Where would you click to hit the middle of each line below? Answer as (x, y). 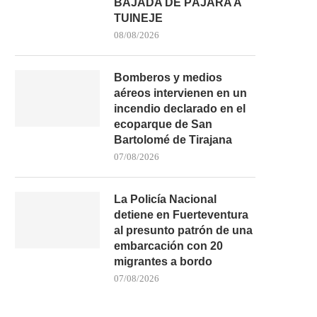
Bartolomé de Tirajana (173, 139)
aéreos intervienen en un (180, 93)
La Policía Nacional (165, 199)
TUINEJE (138, 18)
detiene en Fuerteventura (181, 214)
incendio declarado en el (180, 108)
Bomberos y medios (168, 77)
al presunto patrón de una (183, 230)
